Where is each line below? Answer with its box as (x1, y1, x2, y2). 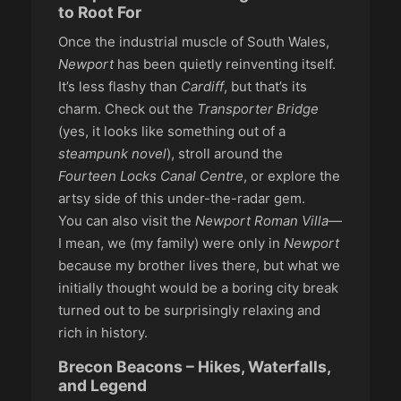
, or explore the (243, 166, 340, 184)
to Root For (58, 2, 141, 21)
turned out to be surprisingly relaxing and (58, 301, 320, 319)
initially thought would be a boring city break (58, 278, 338, 296)
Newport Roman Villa (195, 211, 328, 229)
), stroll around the (166, 144, 283, 162)
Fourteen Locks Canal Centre (58, 166, 243, 184)
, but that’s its (224, 77, 307, 95)
